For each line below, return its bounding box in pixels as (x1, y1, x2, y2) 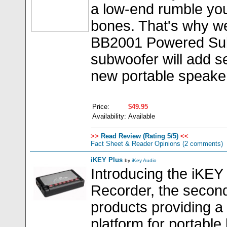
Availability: (92, 112, 126, 120)
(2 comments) (180, 140, 223, 147)
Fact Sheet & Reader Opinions (91, 140, 180, 147)
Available (128, 112, 155, 120)
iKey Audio (132, 158, 157, 163)
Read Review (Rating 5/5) (99, 132, 178, 140)
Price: (92, 103, 109, 110)
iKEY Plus (91, 156, 123, 164)
